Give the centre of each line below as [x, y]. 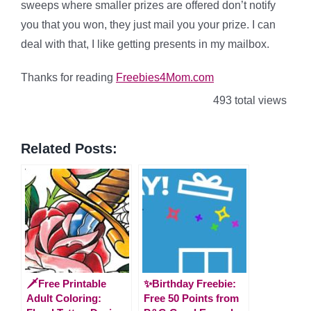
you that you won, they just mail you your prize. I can [148, 25]
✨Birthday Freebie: [190, 283]
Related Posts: [69, 148]
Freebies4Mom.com [165, 77]
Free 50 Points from [191, 298]
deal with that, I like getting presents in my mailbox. [145, 44]
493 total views [249, 100]
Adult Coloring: [64, 298]
